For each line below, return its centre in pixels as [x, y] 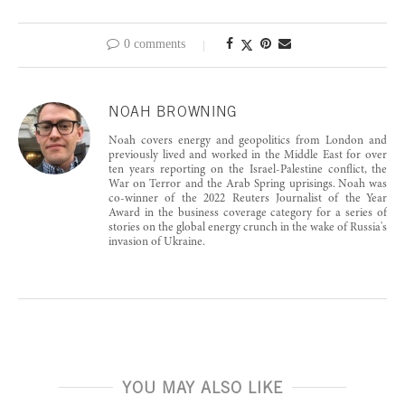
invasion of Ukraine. [157, 242]
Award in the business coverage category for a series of [248, 213]
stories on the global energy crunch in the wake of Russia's [248, 228]
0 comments [155, 43]
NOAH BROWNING [174, 111]
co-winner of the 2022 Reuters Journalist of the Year [248, 199]
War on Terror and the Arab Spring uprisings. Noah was [248, 184]
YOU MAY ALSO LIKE [202, 387]
